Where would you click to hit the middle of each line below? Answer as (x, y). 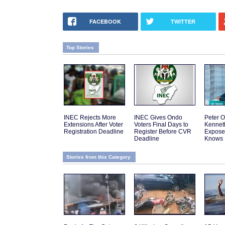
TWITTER (183, 22)
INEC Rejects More (90, 118)
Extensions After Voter (93, 125)
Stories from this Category (98, 157)
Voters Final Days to (161, 125)
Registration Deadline (94, 132)
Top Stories (80, 48)
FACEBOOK (105, 22)
